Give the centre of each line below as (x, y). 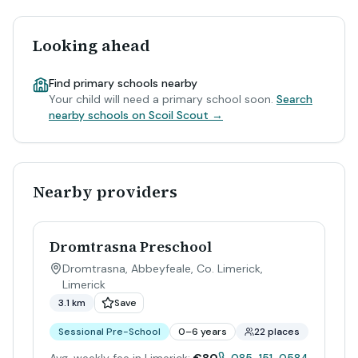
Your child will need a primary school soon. (163, 99)
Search (294, 99)
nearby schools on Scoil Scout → (136, 115)
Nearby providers (105, 192)
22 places (277, 332)
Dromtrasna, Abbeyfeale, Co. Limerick (161, 268)
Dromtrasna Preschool (131, 247)
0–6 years (203, 332)
